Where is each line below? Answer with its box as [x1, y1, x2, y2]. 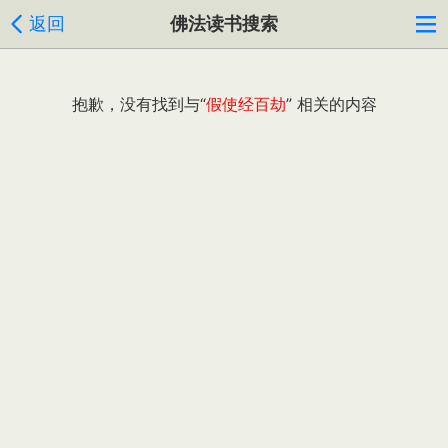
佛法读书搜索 [170, 13, 278, 34]
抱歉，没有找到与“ [71, 94, 206, 114]
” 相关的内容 [285, 94, 377, 114]
